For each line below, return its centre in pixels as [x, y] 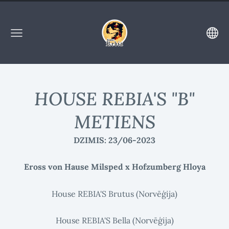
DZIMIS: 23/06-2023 [114, 140]
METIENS [114, 122]
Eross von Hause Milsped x [78, 167]
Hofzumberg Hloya [168, 167]
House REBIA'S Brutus [94, 193]
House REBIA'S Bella [94, 221]
